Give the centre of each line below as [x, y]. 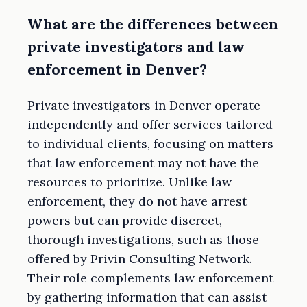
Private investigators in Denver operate [144, 105]
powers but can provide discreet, [125, 220]
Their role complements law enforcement [150, 278]
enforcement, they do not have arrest [137, 201]
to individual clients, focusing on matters [150, 143]
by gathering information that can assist [147, 297]
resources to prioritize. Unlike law [130, 182]
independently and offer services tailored [150, 124]
